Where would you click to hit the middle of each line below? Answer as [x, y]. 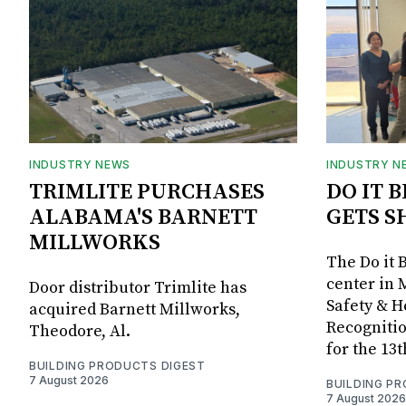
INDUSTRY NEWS [80, 164]
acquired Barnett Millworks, [135, 309]
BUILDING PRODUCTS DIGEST [117, 365]
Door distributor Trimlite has [138, 287]
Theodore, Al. [80, 331]
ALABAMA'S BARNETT [143, 217]
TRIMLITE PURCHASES [147, 192]
